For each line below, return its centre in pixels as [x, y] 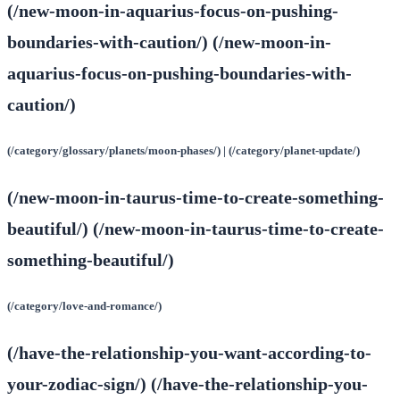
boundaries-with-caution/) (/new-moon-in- [169, 42]
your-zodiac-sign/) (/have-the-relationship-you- [187, 384]
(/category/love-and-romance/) [84, 306]
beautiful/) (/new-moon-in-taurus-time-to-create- [196, 229]
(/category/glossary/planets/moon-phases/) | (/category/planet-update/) [183, 151]
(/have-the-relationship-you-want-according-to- [189, 353]
